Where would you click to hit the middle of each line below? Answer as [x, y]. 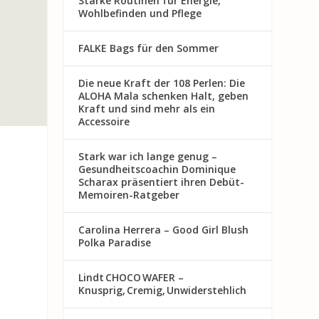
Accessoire [104, 121]
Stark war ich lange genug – [148, 156]
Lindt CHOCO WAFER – [131, 277]
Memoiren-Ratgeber [129, 194]
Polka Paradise [115, 242]
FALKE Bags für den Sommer [149, 48]
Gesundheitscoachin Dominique [157, 169]
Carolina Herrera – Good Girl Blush [164, 229]
